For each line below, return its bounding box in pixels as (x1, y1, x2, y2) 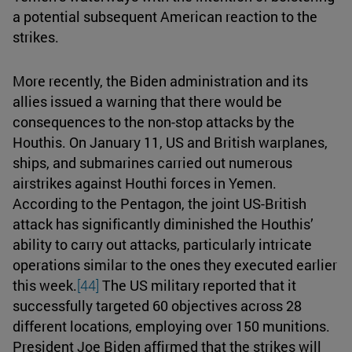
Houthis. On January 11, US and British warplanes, (13, 132, 328, 152)
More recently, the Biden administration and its (13, 71, 308, 90)
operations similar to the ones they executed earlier (13, 255, 337, 274)
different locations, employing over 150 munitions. (13, 316, 330, 335)
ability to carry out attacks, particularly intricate (13, 234, 312, 254)
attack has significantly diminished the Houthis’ (13, 214, 313, 233)
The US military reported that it (99, 275, 296, 295)
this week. (13, 275, 77, 295)
